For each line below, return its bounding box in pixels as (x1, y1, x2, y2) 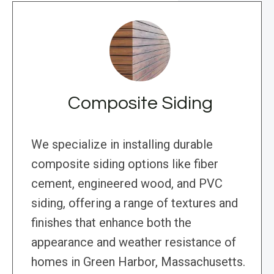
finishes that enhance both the (31, 215, 191, 231)
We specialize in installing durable (31, 137, 213, 152)
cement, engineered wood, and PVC (31, 176, 223, 191)
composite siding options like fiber (31, 157, 218, 172)
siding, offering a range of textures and (31, 196, 238, 211)
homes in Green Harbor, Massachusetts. (31, 254, 245, 270)
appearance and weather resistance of (31, 235, 236, 250)
